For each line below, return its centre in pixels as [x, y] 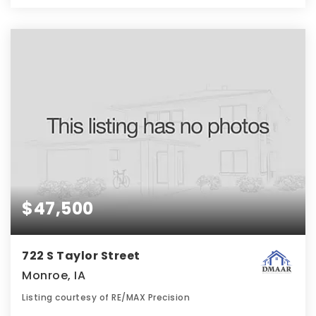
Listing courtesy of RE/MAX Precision [106, 298]
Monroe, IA [54, 276]
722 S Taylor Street [81, 256]
